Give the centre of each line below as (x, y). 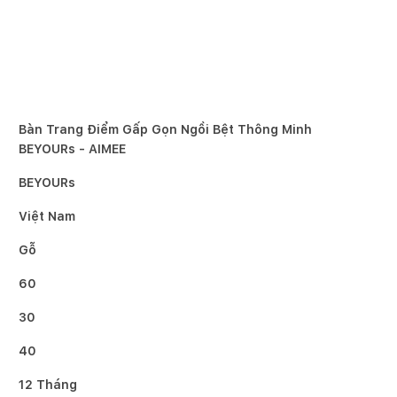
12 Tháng (48, 385)
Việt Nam (47, 216)
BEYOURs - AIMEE (72, 149)
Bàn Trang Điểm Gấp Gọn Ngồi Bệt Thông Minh (165, 129)
